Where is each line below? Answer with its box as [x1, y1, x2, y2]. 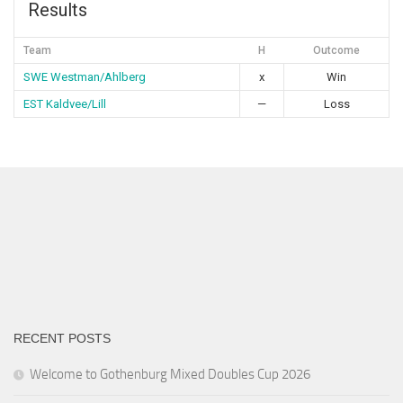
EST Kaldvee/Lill [23, 97, 106, 111]
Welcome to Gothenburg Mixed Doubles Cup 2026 [30, 366, 310, 382]
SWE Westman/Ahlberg [23, 70, 146, 84]
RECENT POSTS [13, 331, 111, 345]
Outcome [312, 44, 360, 57]
